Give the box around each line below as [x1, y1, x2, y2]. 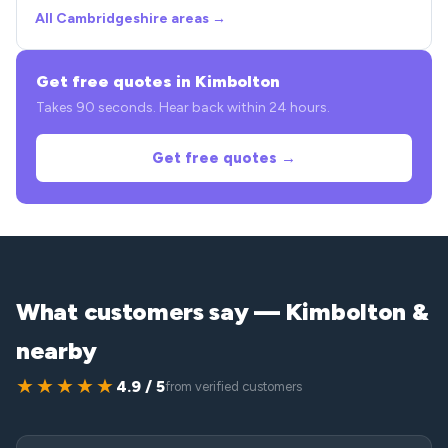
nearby [16, 336, 97, 365]
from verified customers [165, 379, 302, 394]
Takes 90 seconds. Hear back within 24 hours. [36, 99, 330, 116]
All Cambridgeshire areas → [35, 10, 226, 27]
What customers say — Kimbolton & [16, 297, 429, 326]
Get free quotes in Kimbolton [36, 72, 280, 91]
